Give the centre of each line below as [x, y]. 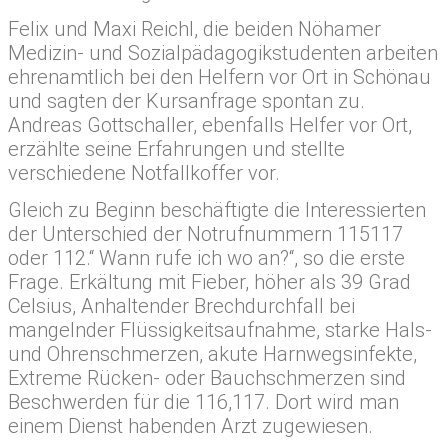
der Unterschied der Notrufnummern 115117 [205, 233]
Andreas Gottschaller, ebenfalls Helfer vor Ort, [210, 124]
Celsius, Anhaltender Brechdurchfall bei [181, 305]
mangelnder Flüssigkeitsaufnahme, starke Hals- [220, 329]
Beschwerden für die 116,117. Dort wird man [203, 401]
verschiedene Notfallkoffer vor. [144, 172]
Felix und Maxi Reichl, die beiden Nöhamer [194, 28]
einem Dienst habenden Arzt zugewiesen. [190, 425]
